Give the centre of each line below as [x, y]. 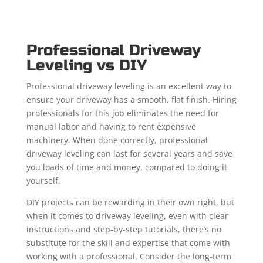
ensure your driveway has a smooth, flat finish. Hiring [131, 99]
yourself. [43, 180]
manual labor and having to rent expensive [111, 126]
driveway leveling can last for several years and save [129, 153]
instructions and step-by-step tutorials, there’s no [124, 229]
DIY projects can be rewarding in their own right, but [130, 202]
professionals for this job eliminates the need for [122, 113]
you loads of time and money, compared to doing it [127, 167]
